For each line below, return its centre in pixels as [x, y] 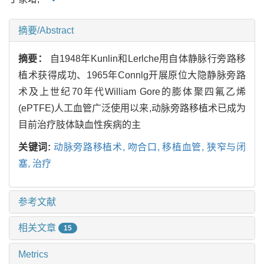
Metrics [33, 255]
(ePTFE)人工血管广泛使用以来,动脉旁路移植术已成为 [132, 108]
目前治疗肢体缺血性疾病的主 [80, 124]
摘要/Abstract [46, 30]
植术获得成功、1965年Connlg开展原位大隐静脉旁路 [132, 75]
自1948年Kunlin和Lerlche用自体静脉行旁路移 [148, 58]
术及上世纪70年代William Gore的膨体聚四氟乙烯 [132, 91]
